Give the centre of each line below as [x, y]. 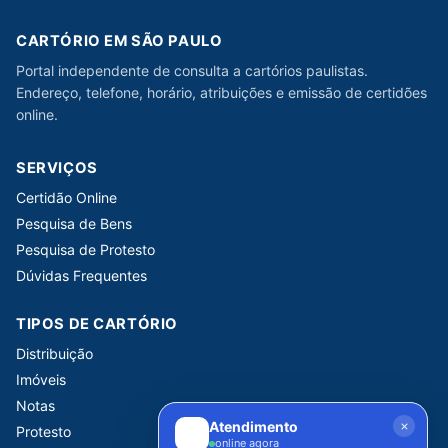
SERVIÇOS [57, 167]
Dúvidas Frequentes [81, 275]
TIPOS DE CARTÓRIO [97, 323]
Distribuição [54, 353]
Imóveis [41, 379]
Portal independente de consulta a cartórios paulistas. [192, 71]
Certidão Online [66, 197]
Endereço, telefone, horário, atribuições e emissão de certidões [221, 93]
